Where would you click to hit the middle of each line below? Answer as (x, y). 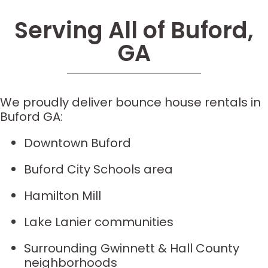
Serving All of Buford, (134, 30)
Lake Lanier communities (99, 222)
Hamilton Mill (63, 196)
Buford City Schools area (98, 169)
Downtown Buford (77, 143)
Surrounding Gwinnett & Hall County (132, 248)
